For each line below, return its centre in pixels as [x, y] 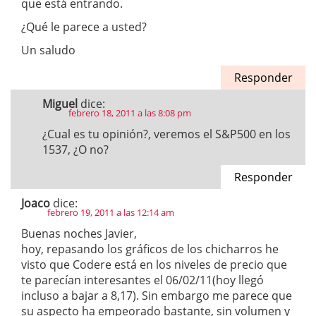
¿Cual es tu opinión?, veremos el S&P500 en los [166, 134]
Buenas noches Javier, [79, 233]
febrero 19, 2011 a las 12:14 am [111, 212]
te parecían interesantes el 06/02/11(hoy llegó [142, 280]
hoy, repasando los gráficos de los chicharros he [150, 249]
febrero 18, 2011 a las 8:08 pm [130, 113]
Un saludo [48, 50]
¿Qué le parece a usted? [84, 27]
